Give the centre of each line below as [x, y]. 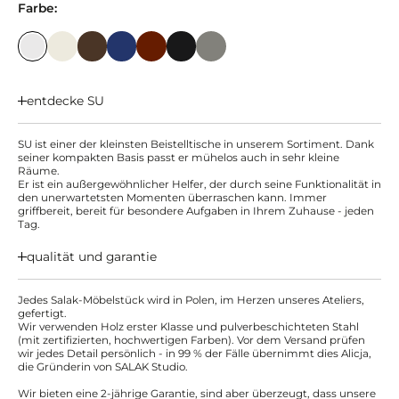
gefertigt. [42, 313]
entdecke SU [65, 101]
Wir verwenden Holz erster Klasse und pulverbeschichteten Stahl [188, 326]
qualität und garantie [91, 257]
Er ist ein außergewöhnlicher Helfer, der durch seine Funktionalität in [199, 184]
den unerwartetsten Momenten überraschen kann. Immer [172, 197]
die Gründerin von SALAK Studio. [102, 366]
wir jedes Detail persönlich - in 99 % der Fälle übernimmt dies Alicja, [194, 353]
